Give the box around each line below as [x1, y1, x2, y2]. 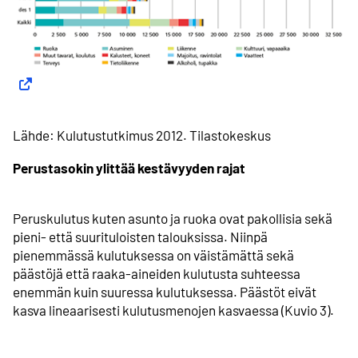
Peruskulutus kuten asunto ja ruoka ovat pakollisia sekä [13, 209, 332, 226]
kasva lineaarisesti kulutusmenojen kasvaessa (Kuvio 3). [13, 301, 334, 318]
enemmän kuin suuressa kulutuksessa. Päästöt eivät [13, 283, 316, 300]
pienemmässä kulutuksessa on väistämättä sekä [13, 246, 294, 263]
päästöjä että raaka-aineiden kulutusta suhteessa [13, 265, 300, 281]
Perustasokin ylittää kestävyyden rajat [13, 159, 245, 176]
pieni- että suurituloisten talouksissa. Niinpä [13, 228, 268, 245]
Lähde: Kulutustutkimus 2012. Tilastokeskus [13, 127, 271, 144]
